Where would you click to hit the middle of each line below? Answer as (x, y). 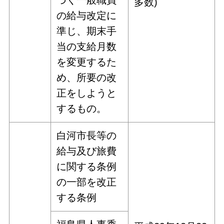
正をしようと (87, 93)
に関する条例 (87, 166)
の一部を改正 (87, 182)
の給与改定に (87, 15)
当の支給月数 (87, 46)
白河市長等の (87, 135)
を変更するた (87, 62)
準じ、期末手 (87, 31)
